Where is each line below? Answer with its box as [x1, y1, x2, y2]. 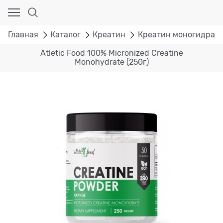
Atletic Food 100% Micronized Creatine [40, 49, 183, 58]
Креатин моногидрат [137, 30, 219, 39]
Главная [8, 30, 38, 39]
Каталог [50, 30, 81, 39]
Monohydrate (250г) [74, 58, 149, 67]
